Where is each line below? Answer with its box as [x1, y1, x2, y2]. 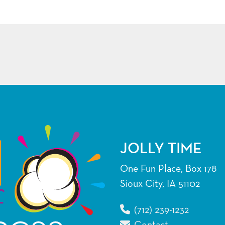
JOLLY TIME [120, 142, 202, 157]
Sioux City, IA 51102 [120, 179, 200, 189]
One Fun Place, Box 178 [120, 164, 216, 174]
